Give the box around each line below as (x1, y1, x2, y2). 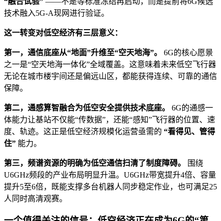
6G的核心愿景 (162, 48, 213, 57)
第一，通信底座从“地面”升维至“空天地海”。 (4, 48, 162, 57)
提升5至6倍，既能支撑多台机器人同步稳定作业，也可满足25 (4, 182, 217, 191)
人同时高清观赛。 (4, 194, 67, 203)
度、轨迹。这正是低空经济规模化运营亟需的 (4, 127, 164, 136)
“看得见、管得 (164, 127, 215, 136)
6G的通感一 (170, 103, 213, 112)
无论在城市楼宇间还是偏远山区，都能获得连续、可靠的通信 (4, 72, 217, 80)
